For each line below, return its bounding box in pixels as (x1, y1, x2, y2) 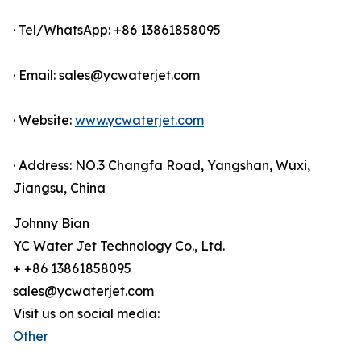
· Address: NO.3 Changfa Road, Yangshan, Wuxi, (13, 157, 310, 174)
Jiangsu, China (13, 180, 106, 197)
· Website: (13, 112, 75, 129)
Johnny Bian (13, 215, 89, 232)
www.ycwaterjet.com (75, 112, 204, 129)
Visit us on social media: (13, 305, 160, 322)
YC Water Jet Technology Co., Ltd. (13, 238, 225, 255)
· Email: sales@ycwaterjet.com (13, 67, 200, 84)
